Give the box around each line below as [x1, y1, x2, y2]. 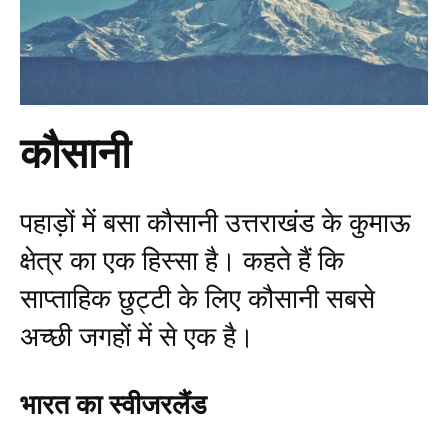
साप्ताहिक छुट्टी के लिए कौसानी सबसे [20, 282, 375, 315]
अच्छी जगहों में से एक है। [20, 320, 254, 353]
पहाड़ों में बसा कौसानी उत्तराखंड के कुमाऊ [20, 206, 411, 239]
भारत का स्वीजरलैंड [20, 388, 207, 421]
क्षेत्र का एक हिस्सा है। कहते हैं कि [20, 244, 344, 277]
